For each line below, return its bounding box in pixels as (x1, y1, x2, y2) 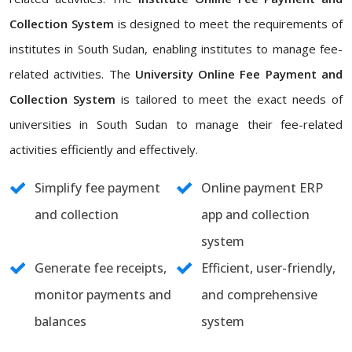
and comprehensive (201, 286, 317, 303)
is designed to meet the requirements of (113, 16, 343, 31)
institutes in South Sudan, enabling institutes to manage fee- (9, 41, 343, 57)
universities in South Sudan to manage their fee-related (9, 116, 343, 132)
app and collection (201, 206, 310, 223)
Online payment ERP (201, 179, 323, 196)
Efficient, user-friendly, (201, 259, 335, 277)
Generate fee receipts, (35, 259, 167, 277)
